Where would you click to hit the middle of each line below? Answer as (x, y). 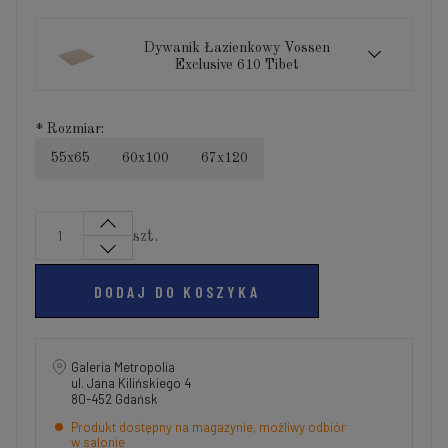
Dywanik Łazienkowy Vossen (237, 48)
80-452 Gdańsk (114, 399)
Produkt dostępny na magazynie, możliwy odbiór (208, 427)
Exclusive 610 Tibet (237, 65)
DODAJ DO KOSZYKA (176, 291)
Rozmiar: (73, 129)
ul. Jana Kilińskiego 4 (135, 383)
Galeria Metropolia (123, 367)
